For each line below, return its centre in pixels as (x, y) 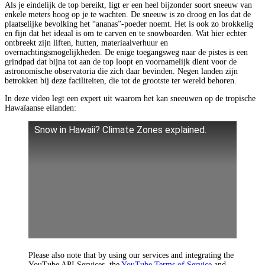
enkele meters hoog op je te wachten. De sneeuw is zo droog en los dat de (128, 14)
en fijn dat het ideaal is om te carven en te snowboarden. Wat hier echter (126, 33)
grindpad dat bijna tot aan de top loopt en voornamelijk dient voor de (121, 62)
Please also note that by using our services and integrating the (131, 255)
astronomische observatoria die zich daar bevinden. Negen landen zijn (121, 71)
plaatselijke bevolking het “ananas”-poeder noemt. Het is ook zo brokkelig (129, 24)
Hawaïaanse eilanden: (41, 108)
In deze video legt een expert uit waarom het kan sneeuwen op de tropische (130, 98)
